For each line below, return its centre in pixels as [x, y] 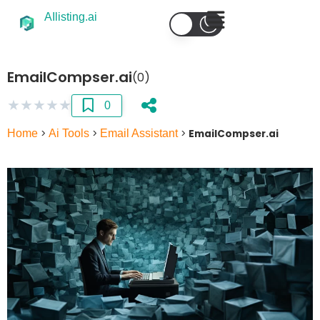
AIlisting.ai [71, 17]
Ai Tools [69, 133]
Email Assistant [139, 133]
